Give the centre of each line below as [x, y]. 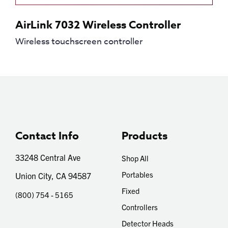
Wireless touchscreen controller [79, 41]
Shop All [135, 158]
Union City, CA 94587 [53, 175]
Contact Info [47, 136]
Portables [137, 174]
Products [145, 136]
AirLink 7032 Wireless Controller [98, 25]
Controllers [140, 207]
